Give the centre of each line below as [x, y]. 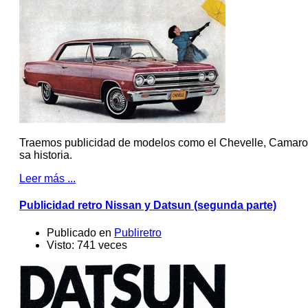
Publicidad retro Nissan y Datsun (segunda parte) [148, 206]
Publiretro [138, 232]
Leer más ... [47, 179]
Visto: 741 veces [87, 245]
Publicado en [79, 232]
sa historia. [46, 155]
